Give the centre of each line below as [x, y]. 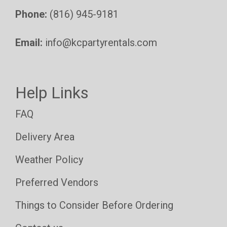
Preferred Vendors [57, 182]
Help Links [52, 92]
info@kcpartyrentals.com [101, 42]
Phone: [31, 14]
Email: [29, 42]
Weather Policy [49, 159]
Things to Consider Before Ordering [94, 205]
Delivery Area [45, 137]
